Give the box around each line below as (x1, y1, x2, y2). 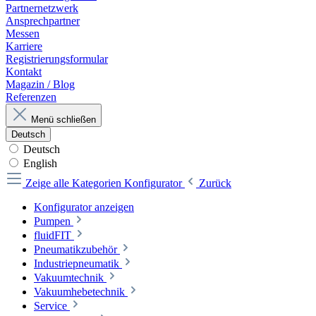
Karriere (6, 40, 42, 53)
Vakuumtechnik (34, 272, 104, 284)
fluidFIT (34, 229, 71, 242)
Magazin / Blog (6, 78, 75, 91)
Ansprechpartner (6, 15, 80, 28)
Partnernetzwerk (6, 2, 78, 15)
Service (34, 300, 67, 312)
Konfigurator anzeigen (34, 201, 134, 214)
